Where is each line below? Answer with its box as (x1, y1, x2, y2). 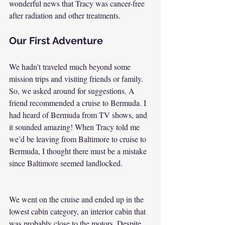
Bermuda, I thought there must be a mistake (9, 146, 149, 156)
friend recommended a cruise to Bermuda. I (9, 97, 148, 108)
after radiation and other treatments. (9, 10, 121, 21)
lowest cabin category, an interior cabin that (9, 206, 148, 216)
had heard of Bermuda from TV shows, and (9, 109, 149, 120)
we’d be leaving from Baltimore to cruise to (9, 134, 148, 144)
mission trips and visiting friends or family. (9, 73, 145, 84)
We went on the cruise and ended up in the (9, 194, 146, 204)
